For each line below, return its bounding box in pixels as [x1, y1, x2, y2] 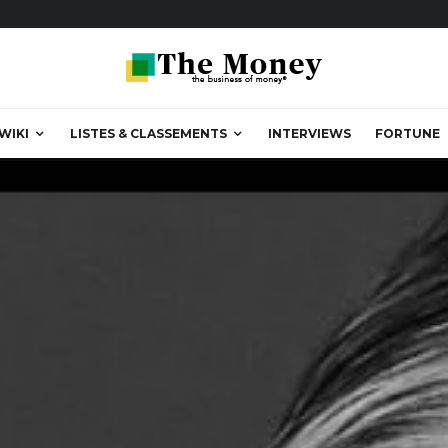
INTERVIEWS [268, 126, 351, 141]
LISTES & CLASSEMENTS [70, 126, 227, 141]
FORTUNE [375, 126, 440, 141]
